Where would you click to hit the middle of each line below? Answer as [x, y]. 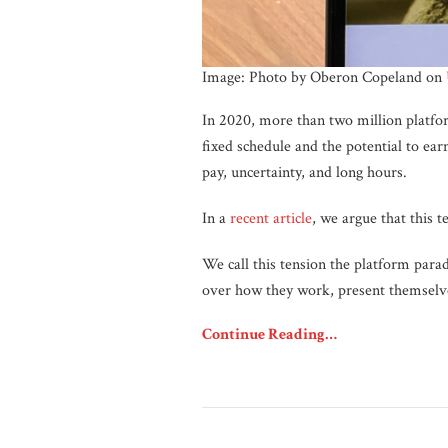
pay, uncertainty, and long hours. [304, 172]
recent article [271, 218]
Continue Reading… [269, 334]
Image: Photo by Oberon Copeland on [324, 77]
